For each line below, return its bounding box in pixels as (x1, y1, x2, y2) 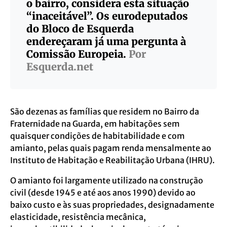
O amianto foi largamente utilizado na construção (10, 175, 203, 185)
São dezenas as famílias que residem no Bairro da (10, 106, 199, 117)
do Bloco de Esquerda (26, 22, 134, 35)
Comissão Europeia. (26, 47, 129, 60)
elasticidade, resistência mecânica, (10, 211, 146, 222)
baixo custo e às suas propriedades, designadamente (10, 199, 214, 210)
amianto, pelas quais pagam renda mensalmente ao (10, 142, 211, 153)
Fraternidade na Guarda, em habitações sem (10, 118, 180, 129)
